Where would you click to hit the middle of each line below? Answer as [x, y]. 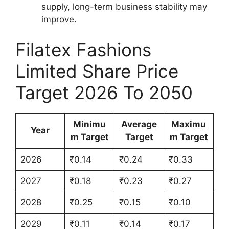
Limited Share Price [97, 71]
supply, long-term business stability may [124, 6]
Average [139, 124]
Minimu [89, 124]
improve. [59, 19]
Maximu [189, 124]
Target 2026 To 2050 [104, 93]
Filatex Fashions [83, 50]
